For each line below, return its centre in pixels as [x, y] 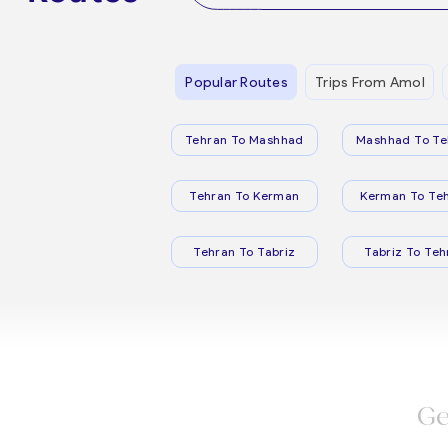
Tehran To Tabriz [244, 251]
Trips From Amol [370, 82]
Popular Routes [236, 82]
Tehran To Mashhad [244, 139]
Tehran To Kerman [244, 195]
